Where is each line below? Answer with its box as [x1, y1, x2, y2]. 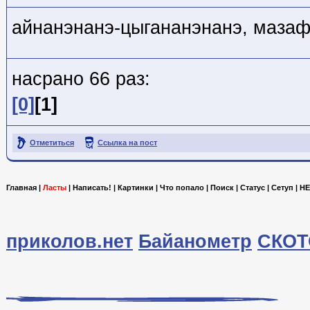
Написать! [73, 183, 111, 192]
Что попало [160, 183, 204, 192]
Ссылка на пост [98, 138, 157, 147]
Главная [6, 183, 37, 192]
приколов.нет [6, 231, 133, 253]
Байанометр [138, 231, 252, 253]
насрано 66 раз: [12, 68, 150, 89]
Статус [240, 183, 265, 192]
